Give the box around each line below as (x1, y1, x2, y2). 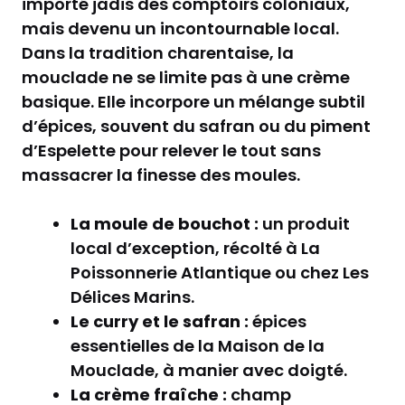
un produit (259, 212, 350, 235)
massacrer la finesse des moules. (22, 163, 300, 186)
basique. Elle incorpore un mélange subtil (22, 89, 365, 113)
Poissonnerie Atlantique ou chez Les (71, 260, 369, 284)
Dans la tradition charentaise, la (22, 41, 294, 64)
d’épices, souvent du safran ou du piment (22, 114, 371, 137)
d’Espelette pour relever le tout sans (22, 138, 321, 162)
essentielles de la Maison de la (71, 334, 325, 357)
